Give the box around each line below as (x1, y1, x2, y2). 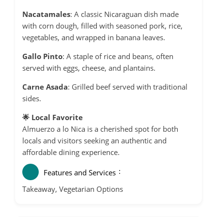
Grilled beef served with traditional (72, 81, 187, 92)
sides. (22, 93, 41, 103)
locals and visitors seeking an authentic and (22, 135, 167, 145)
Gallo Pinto (22, 51, 62, 61)
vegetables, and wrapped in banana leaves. (22, 32, 165, 42)
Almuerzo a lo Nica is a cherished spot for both (22, 124, 178, 134)
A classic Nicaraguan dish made (74, 9, 179, 19)
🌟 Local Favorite (22, 112, 83, 122)
